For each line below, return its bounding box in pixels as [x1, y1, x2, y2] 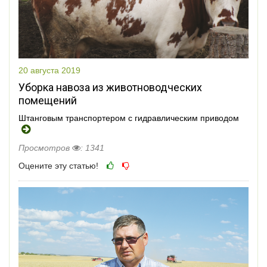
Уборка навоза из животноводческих [18, 80, 202, 94]
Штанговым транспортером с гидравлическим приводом [18, 113, 239, 123]
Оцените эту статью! [18, 160, 98, 170]
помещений [18, 94, 77, 107]
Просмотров [18, 142, 72, 153]
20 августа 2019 [18, 65, 80, 75]
